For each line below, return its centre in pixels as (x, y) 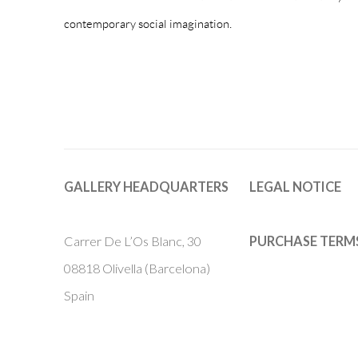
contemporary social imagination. (148, 23)
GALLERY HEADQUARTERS (146, 186)
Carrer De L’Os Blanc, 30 (136, 241)
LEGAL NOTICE (295, 186)
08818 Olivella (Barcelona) (137, 268)
